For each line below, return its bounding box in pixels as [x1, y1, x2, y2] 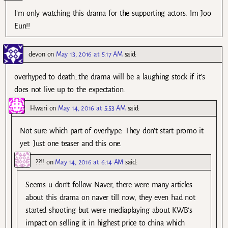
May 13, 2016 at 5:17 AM [56, 50, 123, 58]
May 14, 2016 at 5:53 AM [58, 104, 126, 112]
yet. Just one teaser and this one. [20, 139, 122, 148]
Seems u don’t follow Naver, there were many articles [25, 180, 192, 189]
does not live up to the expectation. [14, 85, 126, 94]
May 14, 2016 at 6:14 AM [55, 158, 123, 166]
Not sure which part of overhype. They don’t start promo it [20, 126, 204, 135]
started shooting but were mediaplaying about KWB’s [25, 206, 192, 214]
